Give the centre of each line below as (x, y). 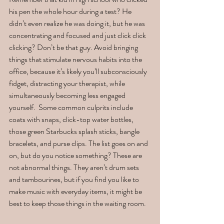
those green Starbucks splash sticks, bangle (75, 131)
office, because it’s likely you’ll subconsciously (79, 71)
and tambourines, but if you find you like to (75, 179)
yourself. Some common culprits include (72, 107)
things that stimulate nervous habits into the (76, 59)
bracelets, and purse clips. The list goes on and (79, 143)
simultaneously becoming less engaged (68, 95)
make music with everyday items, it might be (76, 191)
